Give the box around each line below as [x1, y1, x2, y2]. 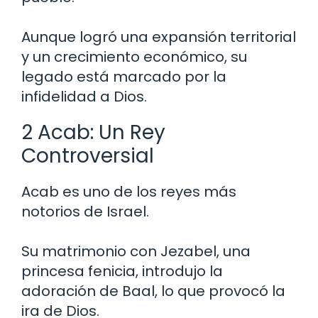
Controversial [21, 141, 154, 170]
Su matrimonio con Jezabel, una [21, 241, 251, 261]
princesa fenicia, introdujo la [21, 261, 223, 281]
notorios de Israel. [21, 201, 149, 221]
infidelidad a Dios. [21, 86, 147, 106]
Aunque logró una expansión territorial [21, 26, 296, 47]
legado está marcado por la [21, 66, 226, 87]
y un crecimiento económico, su [21, 46, 247, 67]
